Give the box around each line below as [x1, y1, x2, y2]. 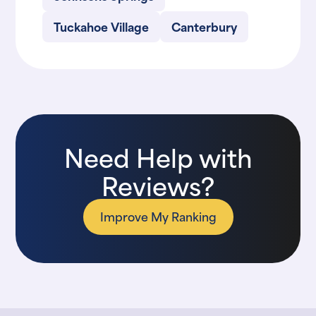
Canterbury [171, 16, 238, 35]
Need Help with [63, 136, 253, 176]
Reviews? [102, 164, 214, 205]
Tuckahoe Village [54, 16, 150, 35]
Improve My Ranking [99, 206, 217, 225]
